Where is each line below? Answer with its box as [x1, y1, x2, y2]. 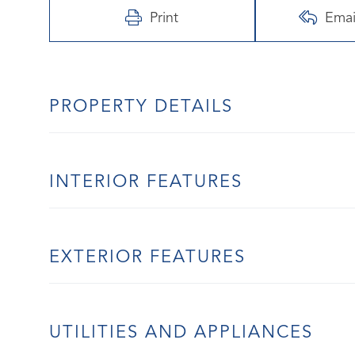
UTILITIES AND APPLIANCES [49, 323, 313, 342]
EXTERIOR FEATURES [49, 248, 246, 266]
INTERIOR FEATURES [49, 173, 242, 191]
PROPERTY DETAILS [49, 97, 233, 116]
